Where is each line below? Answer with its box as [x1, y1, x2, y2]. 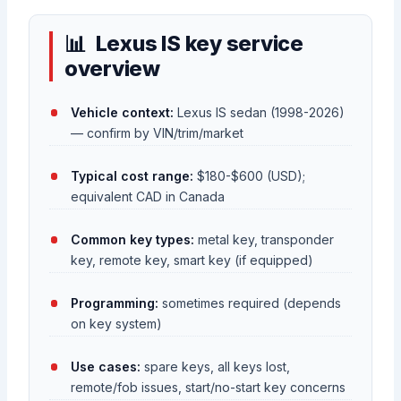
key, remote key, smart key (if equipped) [70, 252, 313, 269]
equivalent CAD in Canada [70, 189, 225, 205]
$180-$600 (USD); [192, 168, 305, 184]
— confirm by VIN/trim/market [70, 124, 243, 141]
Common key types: [70, 232, 194, 248]
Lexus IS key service [95, 30, 303, 57]
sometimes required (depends [158, 295, 341, 311]
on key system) [70, 316, 162, 332]
